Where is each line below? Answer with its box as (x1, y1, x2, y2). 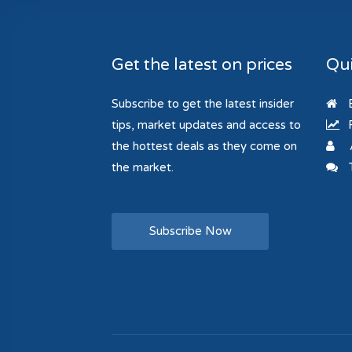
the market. (112, 160, 174, 174)
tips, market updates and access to (112, 118, 301, 132)
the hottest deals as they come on (112, 139, 297, 153)
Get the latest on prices (112, 55, 292, 75)
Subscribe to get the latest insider (112, 97, 294, 111)
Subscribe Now (148, 224, 232, 238)
